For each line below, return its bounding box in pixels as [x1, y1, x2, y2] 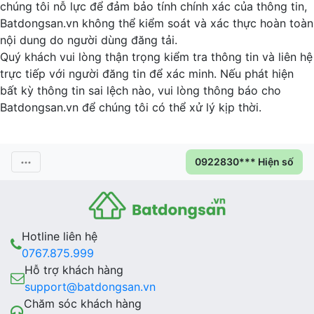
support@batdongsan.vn [25, 280, 156, 294]
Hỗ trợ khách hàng [25, 263, 123, 278]
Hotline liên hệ [22, 229, 97, 244]
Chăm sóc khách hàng [24, 296, 142, 311]
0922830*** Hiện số [195, 155, 294, 168]
